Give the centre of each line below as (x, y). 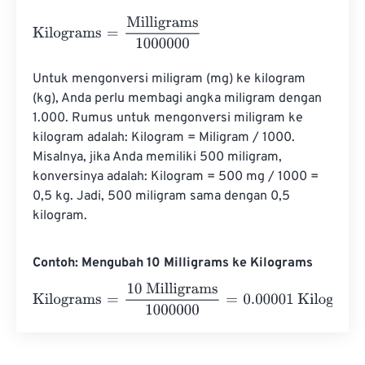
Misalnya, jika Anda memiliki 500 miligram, (159, 158)
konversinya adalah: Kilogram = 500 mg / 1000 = (177, 177)
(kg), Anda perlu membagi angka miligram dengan (179, 99)
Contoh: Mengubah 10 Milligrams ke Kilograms (173, 264)
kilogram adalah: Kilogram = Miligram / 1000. (165, 138)
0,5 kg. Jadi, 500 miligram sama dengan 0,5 (163, 197)
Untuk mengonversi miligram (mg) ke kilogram (171, 79)
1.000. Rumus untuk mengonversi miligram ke (169, 119)
